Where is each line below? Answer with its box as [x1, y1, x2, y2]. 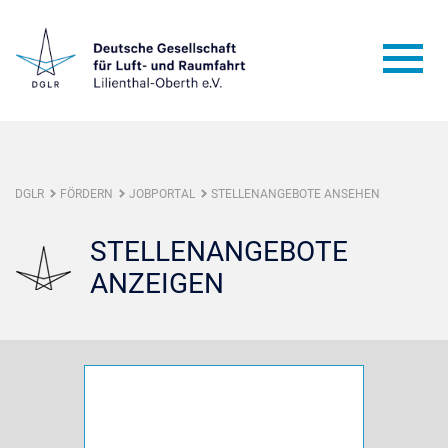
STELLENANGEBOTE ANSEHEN [211, 187, 380, 201]
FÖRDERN [60, 187, 113, 201]
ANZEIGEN [90, 267, 224, 300]
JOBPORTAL [129, 187, 195, 201]
